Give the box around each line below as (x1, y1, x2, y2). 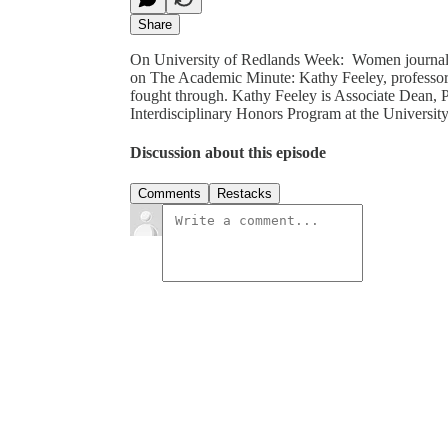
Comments (138, 186, 201, 202)
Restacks (217, 186, 272, 202)
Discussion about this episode (130, 144, 326, 162)
